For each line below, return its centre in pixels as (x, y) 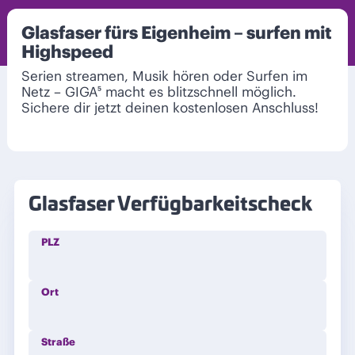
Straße (58, 342)
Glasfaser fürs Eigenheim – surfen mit (177, 33)
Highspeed (67, 52)
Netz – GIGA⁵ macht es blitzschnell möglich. (159, 92)
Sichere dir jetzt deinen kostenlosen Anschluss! (170, 108)
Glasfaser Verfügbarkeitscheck (170, 206)
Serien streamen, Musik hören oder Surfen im (164, 76)
